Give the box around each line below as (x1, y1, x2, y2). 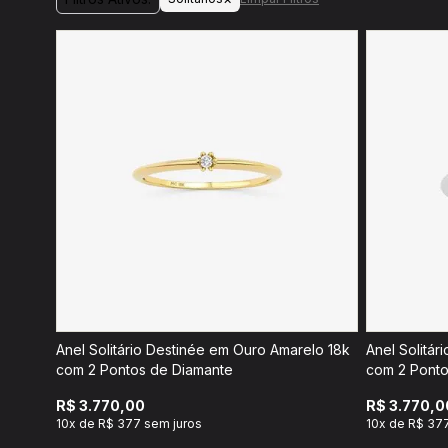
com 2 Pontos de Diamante (56, 361, 233, 378)
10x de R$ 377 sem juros (56, 416, 202, 431)
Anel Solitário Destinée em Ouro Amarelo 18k (56, 341, 350, 358)
